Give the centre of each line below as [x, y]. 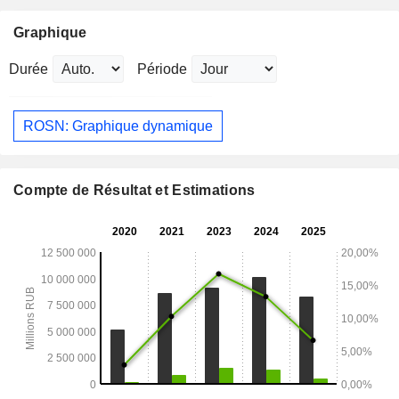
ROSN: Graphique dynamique [118, 126]
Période [162, 69]
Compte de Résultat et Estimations [134, 191]
